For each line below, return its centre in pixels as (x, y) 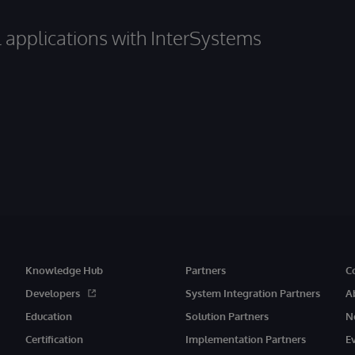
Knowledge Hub (64, 270)
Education (48, 316)
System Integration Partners (252, 293)
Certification (54, 339)
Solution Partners (227, 316)
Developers (52, 293)
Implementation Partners (245, 339)
